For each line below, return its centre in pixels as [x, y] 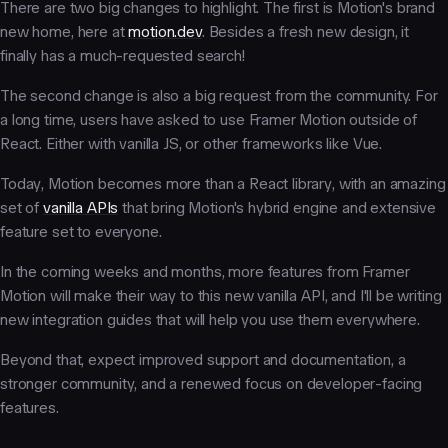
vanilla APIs [81, 208]
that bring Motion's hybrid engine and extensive [277, 208]
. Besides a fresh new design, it [305, 32]
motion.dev [165, 32]
